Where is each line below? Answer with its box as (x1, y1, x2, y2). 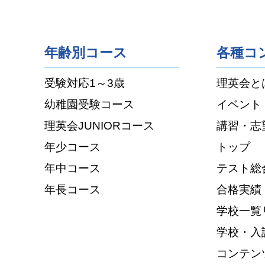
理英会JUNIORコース (44, 119, 155, 132)
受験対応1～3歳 (44, 76, 125, 90)
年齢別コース (44, 45, 128, 61)
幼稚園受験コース (44, 98, 135, 111)
